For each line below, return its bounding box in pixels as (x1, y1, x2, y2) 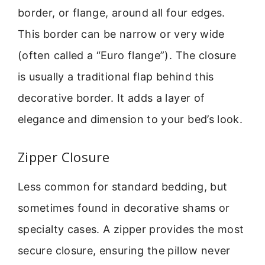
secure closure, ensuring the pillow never (18, 244, 231, 257)
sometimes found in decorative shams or (18, 202, 230, 215)
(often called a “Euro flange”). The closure (18, 49, 237, 62)
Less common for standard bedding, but (18, 180, 228, 193)
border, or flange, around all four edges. (18, 6, 225, 19)
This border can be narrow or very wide (18, 27, 225, 40)
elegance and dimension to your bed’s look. (18, 112, 243, 125)
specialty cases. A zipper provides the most (18, 223, 244, 236)
